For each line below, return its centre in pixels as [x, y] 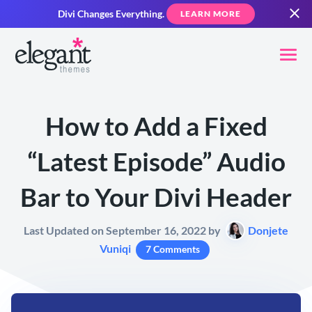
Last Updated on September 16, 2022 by [123, 231]
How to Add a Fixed [156, 126]
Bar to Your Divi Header [156, 197]
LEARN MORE [210, 14]
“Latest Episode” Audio [156, 162]
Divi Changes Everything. [111, 14]
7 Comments [173, 249]
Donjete [268, 231]
